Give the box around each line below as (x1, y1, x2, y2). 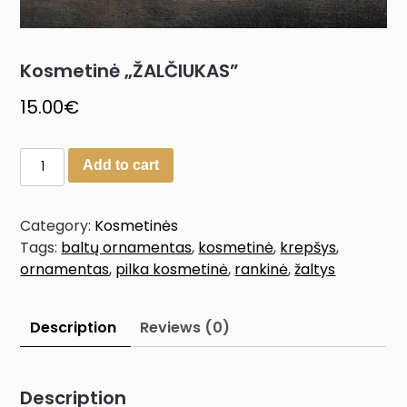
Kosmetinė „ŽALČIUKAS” (20, 58, 240, 84)
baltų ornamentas (61, 237, 193, 259)
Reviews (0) (140, 317, 231, 339)
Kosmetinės (94, 215, 179, 237)
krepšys (280, 237, 337, 259)
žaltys (294, 259, 336, 281)
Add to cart (82, 157, 159, 174)
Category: (20, 215, 95, 237)
